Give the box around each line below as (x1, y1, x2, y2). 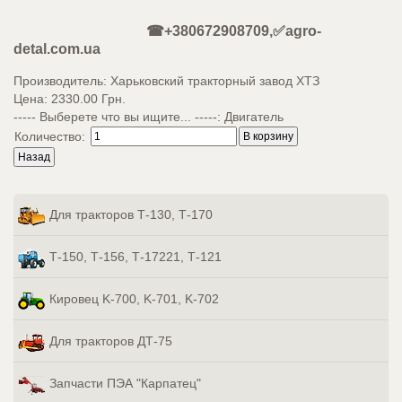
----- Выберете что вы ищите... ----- (13, 109, 217, 124)
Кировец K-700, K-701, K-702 (49, 292, 219, 307)
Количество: (14, 129, 89, 144)
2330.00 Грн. (51, 92, 126, 106)
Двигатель (224, 109, 284, 124)
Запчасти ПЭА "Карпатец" (49, 376, 201, 391)
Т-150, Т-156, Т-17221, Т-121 (49, 249, 222, 265)
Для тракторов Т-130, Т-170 (49, 207, 213, 223)
